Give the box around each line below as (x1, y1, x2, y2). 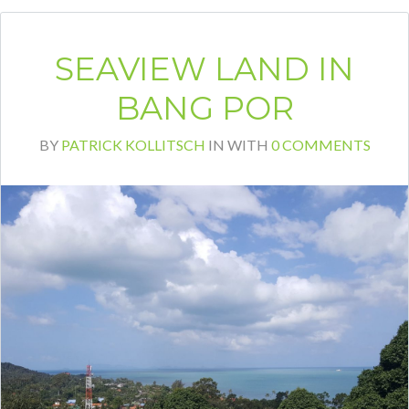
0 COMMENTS (270, 135, 371, 153)
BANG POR (115, 88, 294, 128)
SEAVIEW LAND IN (55, 48, 354, 89)
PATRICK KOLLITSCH (60, 135, 205, 153)
